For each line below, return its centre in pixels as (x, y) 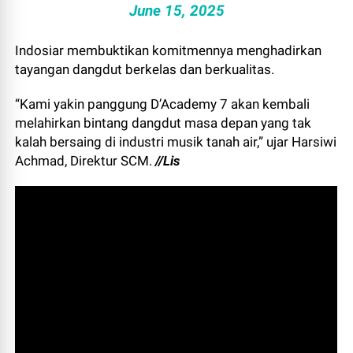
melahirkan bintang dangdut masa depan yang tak (163, 123)
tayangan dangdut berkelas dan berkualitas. (145, 69)
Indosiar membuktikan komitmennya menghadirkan (169, 50)
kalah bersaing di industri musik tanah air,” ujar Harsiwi (176, 142)
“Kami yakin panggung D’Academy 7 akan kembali (163, 104)
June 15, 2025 (176, 11)
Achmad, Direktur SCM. (85, 161)
